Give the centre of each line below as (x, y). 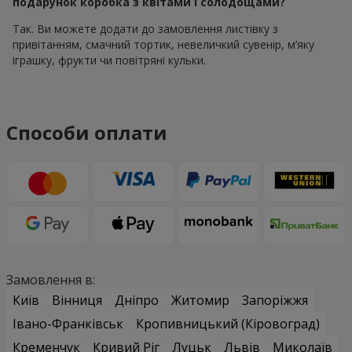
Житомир (200, 300)
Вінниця (77, 300)
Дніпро (137, 300)
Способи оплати (87, 132)
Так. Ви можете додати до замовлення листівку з (145, 29)
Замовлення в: (51, 279)
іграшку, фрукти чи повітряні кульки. (109, 60)
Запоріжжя (275, 300)
